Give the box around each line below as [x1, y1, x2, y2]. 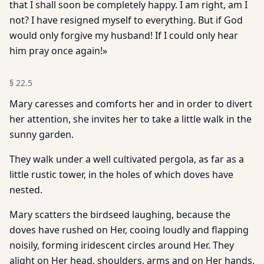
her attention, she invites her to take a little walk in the [9, 113, 252, 126]
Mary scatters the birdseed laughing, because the [9, 208, 230, 221]
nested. [9, 183, 42, 196]
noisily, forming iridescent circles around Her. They [9, 239, 234, 252]
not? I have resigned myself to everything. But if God [9, 14, 243, 27]
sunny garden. [9, 128, 74, 141]
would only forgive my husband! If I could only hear [9, 29, 238, 42]
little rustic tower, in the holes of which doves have [9, 168, 233, 181]
